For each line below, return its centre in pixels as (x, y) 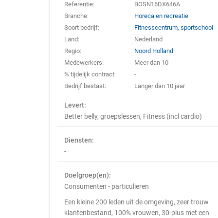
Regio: (73, 51)
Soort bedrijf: (82, 27)
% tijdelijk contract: (90, 74)
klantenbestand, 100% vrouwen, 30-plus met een (137, 213)
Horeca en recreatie (162, 16)
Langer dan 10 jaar (160, 86)
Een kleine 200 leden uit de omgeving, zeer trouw (136, 202)
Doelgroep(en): (88, 175)
